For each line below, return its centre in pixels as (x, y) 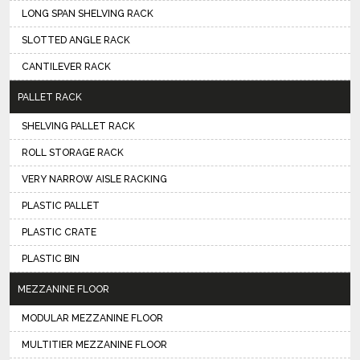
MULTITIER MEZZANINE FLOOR (94, 345)
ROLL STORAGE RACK (73, 153)
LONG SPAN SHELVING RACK (88, 14)
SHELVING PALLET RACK (78, 126)
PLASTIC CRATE (59, 232)
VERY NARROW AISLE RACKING (94, 179)
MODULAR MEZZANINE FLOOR (92, 318)
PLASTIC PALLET (61, 206)
